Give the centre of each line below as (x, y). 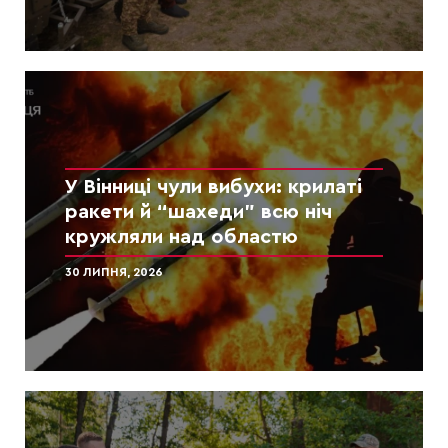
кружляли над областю (181, 236)
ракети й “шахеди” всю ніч (198, 211)
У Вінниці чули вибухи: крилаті (213, 186)
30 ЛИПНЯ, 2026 (114, 271)
